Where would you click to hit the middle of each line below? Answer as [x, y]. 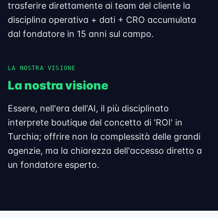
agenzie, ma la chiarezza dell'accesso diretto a [105, 151]
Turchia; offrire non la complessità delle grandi [104, 136]
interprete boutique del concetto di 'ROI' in [95, 122]
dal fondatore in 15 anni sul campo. [81, 34]
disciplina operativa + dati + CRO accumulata [102, 20]
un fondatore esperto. [54, 165]
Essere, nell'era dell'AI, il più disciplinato [88, 108]
